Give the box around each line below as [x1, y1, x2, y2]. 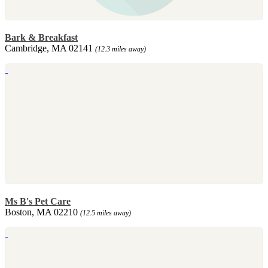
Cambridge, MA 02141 [5, 42, 95, 53]
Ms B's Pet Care [5, 196, 71, 206]
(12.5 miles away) [80, 208, 131, 217]
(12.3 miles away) [95, 44, 146, 53]
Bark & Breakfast [5, 32, 78, 42]
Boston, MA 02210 [5, 206, 80, 217]
